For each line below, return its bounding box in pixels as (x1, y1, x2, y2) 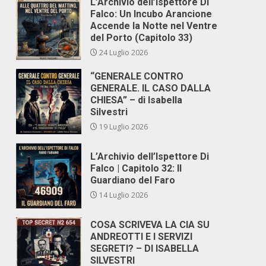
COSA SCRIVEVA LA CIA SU (90, 219, 210, 230)
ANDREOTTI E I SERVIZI (90, 231, 193, 242)
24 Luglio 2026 (97, 47, 148, 58)
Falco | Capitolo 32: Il (90, 163, 182, 174)
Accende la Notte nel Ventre (90, 20, 218, 31)
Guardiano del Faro (90, 175, 176, 186)
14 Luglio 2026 (97, 190, 148, 200)
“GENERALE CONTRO (90, 71, 184, 82)
